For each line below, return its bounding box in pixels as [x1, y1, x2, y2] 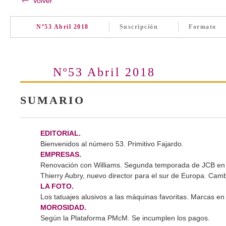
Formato [189, 23, 216, 31]
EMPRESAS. [40, 150, 81, 158]
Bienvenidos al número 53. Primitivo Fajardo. [40, 139, 184, 148]
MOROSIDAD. [40, 203, 86, 211]
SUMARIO [20, 93, 85, 106]
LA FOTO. [40, 182, 74, 190]
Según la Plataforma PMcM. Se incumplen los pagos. [40, 213, 210, 222]
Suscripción [119, 23, 158, 31]
